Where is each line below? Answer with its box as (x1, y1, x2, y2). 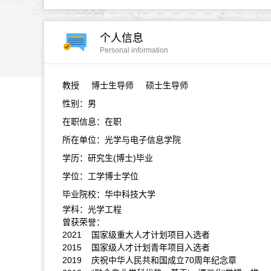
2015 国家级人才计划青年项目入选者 (62, 243, 210, 252)
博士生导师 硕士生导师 (89, 80, 188, 90)
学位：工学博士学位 (62, 171, 139, 181)
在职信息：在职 (62, 117, 122, 126)
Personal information (100, 46, 168, 54)
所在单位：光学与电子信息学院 (62, 135, 181, 145)
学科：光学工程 (62, 204, 122, 214)
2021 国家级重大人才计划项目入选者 (62, 230, 210, 240)
